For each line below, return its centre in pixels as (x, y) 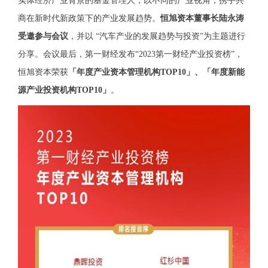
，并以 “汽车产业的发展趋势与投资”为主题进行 (157, 36)
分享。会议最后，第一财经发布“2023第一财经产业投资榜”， (130, 54)
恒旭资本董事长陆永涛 (202, 19)
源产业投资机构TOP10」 (64, 90)
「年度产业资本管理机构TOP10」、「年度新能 (156, 72)
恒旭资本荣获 (43, 72)
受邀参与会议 (43, 36)
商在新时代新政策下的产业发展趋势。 (89, 19)
